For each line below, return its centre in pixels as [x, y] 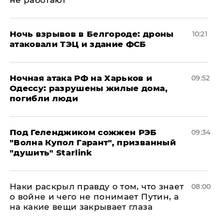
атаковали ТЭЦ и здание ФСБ [78, 44]
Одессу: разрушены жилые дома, [89, 88]
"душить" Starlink [51, 153]
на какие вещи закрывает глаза [81, 207]
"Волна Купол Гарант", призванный [93, 143]
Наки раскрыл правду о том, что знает [97, 187]
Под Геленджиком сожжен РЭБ [83, 132]
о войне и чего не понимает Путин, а [94, 197]
